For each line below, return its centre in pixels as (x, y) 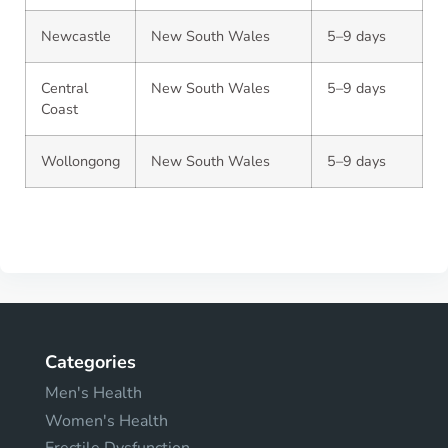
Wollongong (80, 161)
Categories (90, 362)
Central (64, 88)
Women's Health (106, 420)
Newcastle (76, 36)
